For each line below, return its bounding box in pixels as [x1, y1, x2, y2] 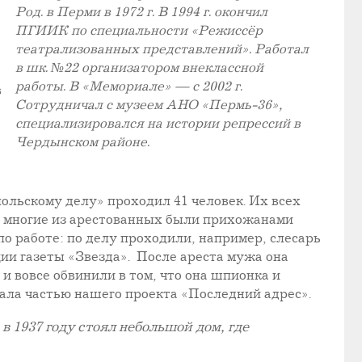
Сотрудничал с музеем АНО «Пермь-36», [15, 97, 283, 113]
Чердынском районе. [15, 134, 149, 150]
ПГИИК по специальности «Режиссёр [15, 23, 263, 39]
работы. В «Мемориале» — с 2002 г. [15, 78, 242, 95]
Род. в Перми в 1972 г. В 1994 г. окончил [15, 4, 267, 20]
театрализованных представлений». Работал [15, 41, 309, 57]
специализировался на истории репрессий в [15, 116, 301, 132]
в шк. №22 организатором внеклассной [15, 60, 263, 76]
